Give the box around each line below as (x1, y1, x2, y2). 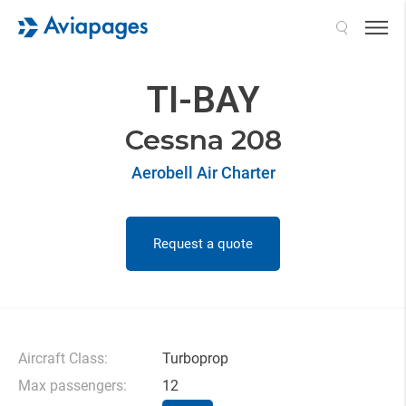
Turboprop (162, 350, 228, 367)
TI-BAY (146, 79, 260, 121)
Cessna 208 (124, 123, 282, 157)
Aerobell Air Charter (130, 163, 275, 182)
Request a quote (153, 236, 253, 252)
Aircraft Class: (18, 350, 108, 367)
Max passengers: (18, 377, 127, 394)
